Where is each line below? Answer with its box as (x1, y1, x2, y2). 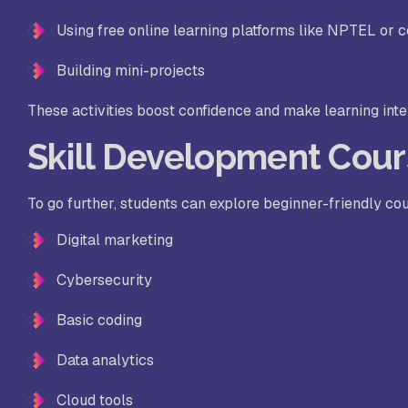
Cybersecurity (56, 270, 152, 291)
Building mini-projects (56, 61, 205, 81)
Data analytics (56, 351, 154, 371)
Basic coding (56, 311, 142, 331)
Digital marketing (56, 230, 173, 250)
